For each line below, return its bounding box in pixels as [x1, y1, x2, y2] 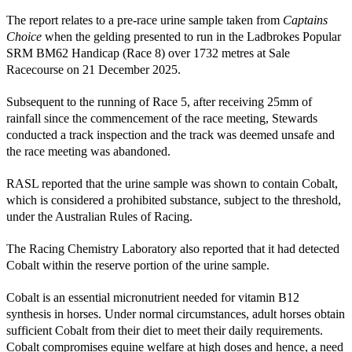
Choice [6, 29, 45, 43]
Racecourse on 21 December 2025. [6, 62, 181, 76]
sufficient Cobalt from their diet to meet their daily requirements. [6, 323, 323, 337]
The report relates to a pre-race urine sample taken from [6, 13, 283, 27]
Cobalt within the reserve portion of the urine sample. [6, 258, 269, 272]
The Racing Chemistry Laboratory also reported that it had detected [6, 241, 339, 255]
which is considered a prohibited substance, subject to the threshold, [6, 192, 341, 207]
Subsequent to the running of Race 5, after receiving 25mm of [6, 94, 312, 108]
